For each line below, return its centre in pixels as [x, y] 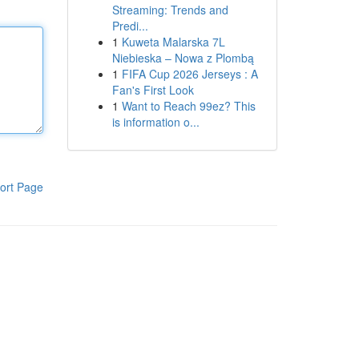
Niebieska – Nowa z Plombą [183, 58]
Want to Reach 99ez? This [188, 106]
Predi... [130, 26]
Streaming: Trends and [170, 10]
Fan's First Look [153, 90]
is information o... [155, 122]
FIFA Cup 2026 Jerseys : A [190, 74]
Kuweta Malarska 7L [173, 42]
